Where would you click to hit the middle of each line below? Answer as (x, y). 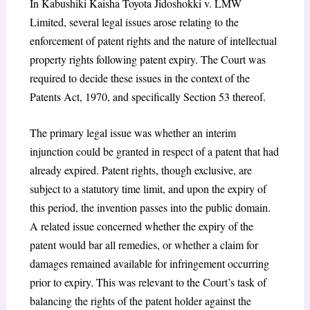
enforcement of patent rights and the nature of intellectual (153, 40)
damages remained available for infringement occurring (149, 264)
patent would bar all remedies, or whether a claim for (144, 245)
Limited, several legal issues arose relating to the (134, 21)
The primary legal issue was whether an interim (133, 133)
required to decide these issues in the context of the (139, 77)
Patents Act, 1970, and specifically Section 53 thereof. (147, 96)
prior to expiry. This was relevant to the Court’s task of (148, 282)
